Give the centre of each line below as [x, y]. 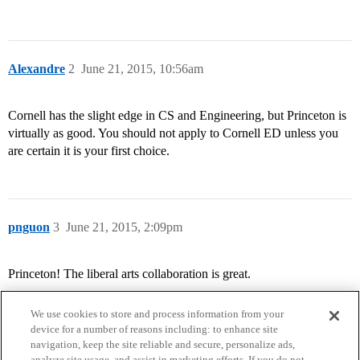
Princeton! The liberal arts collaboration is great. [129, 274]
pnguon [29, 227]
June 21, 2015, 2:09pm [124, 227]
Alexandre [37, 69]
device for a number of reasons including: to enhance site [155, 329]
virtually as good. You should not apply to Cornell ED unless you [173, 133]
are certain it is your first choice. [89, 151]
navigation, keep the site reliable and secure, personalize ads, [163, 344]
